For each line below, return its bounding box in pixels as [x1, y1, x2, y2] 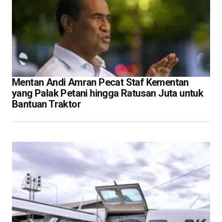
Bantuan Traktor [12, 98, 81, 110]
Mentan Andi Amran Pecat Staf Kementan [12, 76, 189, 88]
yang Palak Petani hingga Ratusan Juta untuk [12, 87, 204, 99]
